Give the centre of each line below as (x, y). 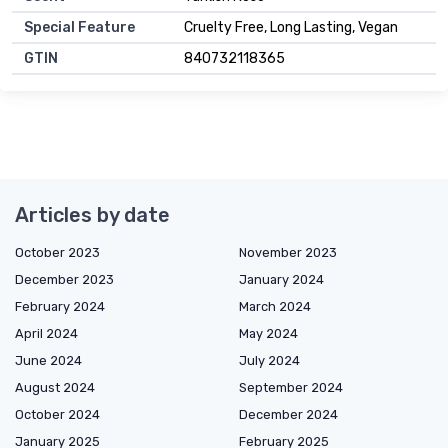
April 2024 (46, 333)
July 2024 (269, 360)
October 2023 (57, 252)
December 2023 (64, 279)
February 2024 (60, 306)
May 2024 (268, 333)
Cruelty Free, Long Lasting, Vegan (291, 27)
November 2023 (288, 252)
